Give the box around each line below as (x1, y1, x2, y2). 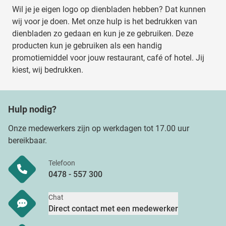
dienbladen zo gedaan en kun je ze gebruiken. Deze (12, 29, 193, 39)
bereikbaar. (8, 136, 47, 146)
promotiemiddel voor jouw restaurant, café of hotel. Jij (12, 53, 204, 63)
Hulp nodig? (8, 104, 56, 115)
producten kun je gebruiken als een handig (12, 41, 162, 51)
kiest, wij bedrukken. (12, 65, 83, 75)
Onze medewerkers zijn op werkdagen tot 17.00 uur (8, 124, 189, 134)
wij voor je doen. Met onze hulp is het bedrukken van (12, 17, 197, 27)
